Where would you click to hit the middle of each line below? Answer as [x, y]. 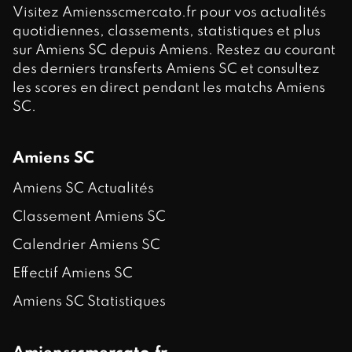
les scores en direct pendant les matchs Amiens [169, 88]
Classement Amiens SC [89, 217]
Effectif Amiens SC [73, 273]
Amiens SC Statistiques [89, 302]
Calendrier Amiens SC [86, 245]
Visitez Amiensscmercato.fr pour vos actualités [169, 13]
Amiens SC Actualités [83, 189]
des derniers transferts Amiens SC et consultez [166, 69]
